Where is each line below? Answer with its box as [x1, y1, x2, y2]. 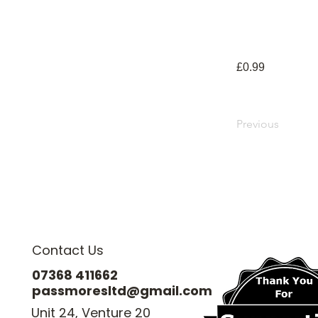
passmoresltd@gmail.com [32, 282, 212, 300]
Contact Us [32, 241, 104, 259]
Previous [236, 117, 279, 131]
